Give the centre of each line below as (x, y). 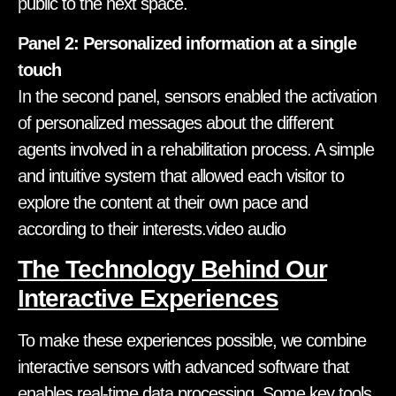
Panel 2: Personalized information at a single (187, 43)
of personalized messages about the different (175, 122)
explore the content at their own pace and (163, 202)
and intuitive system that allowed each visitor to (181, 175)
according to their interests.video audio (152, 228)
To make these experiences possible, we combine (192, 341)
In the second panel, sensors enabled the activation (197, 96)
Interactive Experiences (148, 299)
